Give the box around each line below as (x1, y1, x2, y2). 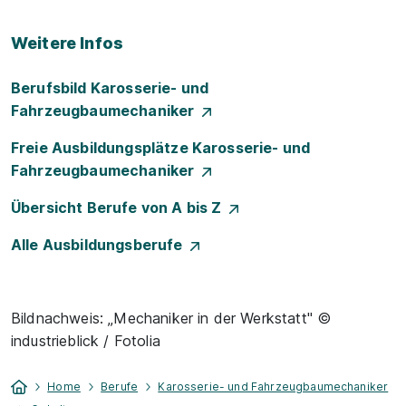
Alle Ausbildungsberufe (11, 236, 190, 254)
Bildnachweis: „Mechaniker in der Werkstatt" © (11, 309, 332, 327)
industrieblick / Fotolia (11, 332, 160, 350)
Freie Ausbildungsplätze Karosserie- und (11, 139, 311, 157)
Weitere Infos (11, 34, 124, 53)
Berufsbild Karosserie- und (11, 79, 209, 97)
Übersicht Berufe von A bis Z (11, 198, 229, 217)
